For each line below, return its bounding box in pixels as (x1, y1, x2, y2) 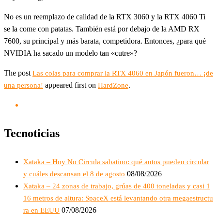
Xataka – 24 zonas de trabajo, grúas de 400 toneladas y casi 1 (23, 182, 210, 190)
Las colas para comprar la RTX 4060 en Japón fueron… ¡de (32, 69, 213, 77)
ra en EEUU (23, 206, 60, 214)
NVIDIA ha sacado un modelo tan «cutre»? (4, 49, 137, 57)
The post (4, 69, 32, 77)
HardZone (98, 81, 128, 89)
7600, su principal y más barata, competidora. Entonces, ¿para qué (4, 37, 206, 45)
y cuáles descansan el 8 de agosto (23, 170, 125, 178)
